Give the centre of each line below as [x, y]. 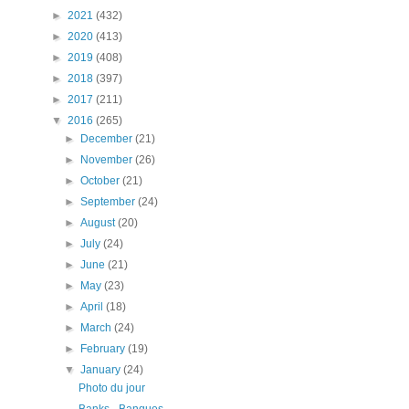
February [105, 348]
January [102, 369]
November [108, 159]
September [110, 201]
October [102, 180]
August [100, 222]
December [108, 138]
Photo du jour [111, 388]
